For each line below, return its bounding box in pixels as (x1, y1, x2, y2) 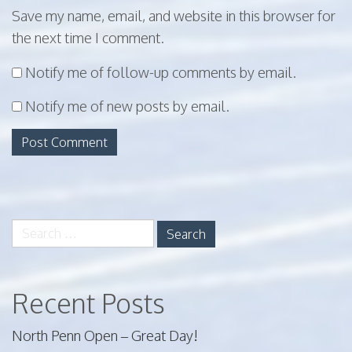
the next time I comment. (12, 29, 164, 47)
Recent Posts (12, 286, 165, 321)
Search (11, 219, 53, 237)
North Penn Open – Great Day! (12, 327, 198, 345)
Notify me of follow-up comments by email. (25, 64, 296, 82)
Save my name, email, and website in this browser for (12, 7, 335, 25)
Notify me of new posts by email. (25, 97, 229, 115)
